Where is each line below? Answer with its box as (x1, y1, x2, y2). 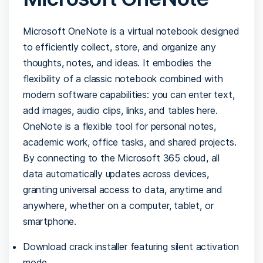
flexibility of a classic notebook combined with (23, 72, 223, 85)
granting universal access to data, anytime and (23, 183, 222, 195)
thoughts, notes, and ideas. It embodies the (23, 56, 211, 69)
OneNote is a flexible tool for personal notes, (23, 120, 216, 132)
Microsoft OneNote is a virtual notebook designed (23, 25, 240, 37)
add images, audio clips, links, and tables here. (23, 104, 218, 116)
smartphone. (23, 215, 77, 227)
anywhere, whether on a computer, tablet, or (23, 199, 214, 211)
